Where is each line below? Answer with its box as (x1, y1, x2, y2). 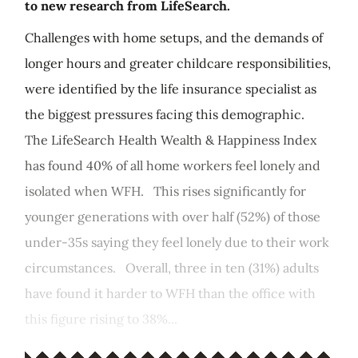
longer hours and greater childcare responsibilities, (25, 55, 331, 71)
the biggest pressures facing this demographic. (25, 106, 308, 122)
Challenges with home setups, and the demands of (25, 30, 323, 46)
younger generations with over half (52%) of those (25, 209, 320, 225)
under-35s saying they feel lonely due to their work (25, 234, 329, 250)
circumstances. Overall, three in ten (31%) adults (25, 260, 319, 276)
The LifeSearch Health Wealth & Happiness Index (25, 132, 316, 148)
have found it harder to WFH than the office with (25, 285, 316, 301)
